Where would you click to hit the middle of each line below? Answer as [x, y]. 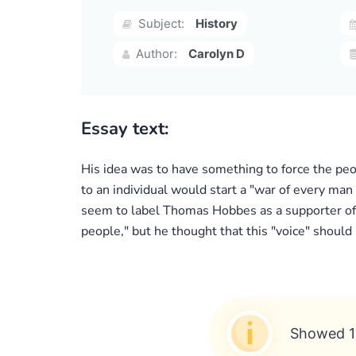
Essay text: [125, 129]
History [217, 23]
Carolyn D [217, 54]
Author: [155, 54]
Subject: [160, 23]
